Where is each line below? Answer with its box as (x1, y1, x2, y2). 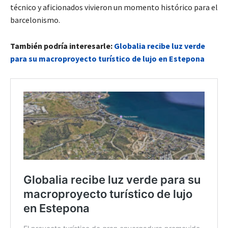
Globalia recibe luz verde (114, 41, 205, 51)
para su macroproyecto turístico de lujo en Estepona (10, 53, 205, 64)
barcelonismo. (10, 15, 60, 25)
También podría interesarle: (10, 41, 114, 51)
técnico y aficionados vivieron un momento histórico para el (10, 2, 218, 13)
